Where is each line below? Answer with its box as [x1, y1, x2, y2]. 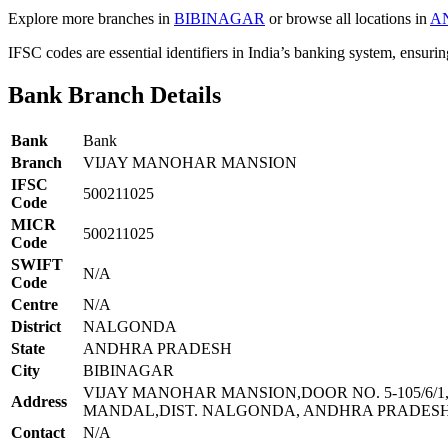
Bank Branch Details [8, 81, 221, 108]
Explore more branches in [8, 9, 174, 27]
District [11, 317, 61, 335]
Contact [11, 423, 65, 441]
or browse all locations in [265, 9, 430, 27]
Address [11, 392, 67, 410]
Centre [11, 295, 58, 313]
